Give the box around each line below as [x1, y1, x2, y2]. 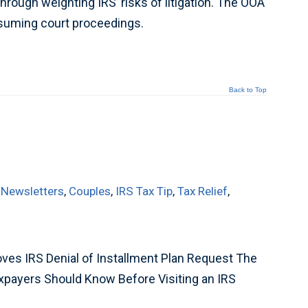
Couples [69, 184, 111, 198]
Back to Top [228, 86, 267, 93]
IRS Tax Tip [115, 184, 173, 198]
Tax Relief [177, 184, 228, 198]
